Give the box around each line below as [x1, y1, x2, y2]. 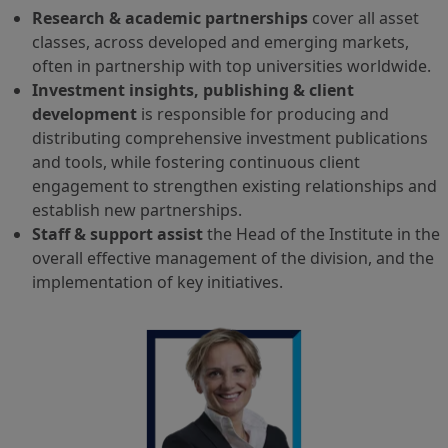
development [32, 103, 137, 125]
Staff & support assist [32, 223, 203, 245]
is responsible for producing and [137, 103, 389, 125]
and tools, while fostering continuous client [32, 151, 360, 173]
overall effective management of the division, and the [32, 247, 434, 269]
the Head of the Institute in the [203, 223, 440, 245]
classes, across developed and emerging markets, [32, 31, 409, 53]
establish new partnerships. [32, 199, 242, 221]
